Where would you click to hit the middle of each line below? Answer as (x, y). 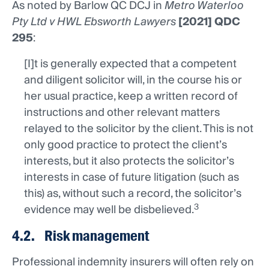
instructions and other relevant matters (122, 113)
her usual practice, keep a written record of (131, 97)
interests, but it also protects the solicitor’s (129, 162)
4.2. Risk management (82, 236)
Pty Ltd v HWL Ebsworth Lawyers (94, 22)
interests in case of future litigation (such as (131, 178)
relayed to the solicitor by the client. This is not (139, 129)
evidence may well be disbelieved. (109, 210)
